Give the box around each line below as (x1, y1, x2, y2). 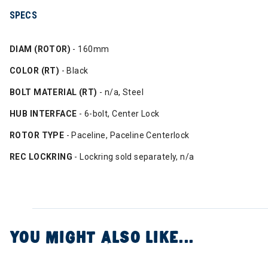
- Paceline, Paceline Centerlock (64, 130, 190, 140)
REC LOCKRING (10, 152, 73, 162)
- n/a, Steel (97, 87, 144, 97)
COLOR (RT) (10, 66, 60, 75)
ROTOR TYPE (10, 130, 65, 140)
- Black (59, 66, 89, 75)
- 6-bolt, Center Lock (77, 109, 160, 118)
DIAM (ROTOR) (10, 44, 71, 54)
